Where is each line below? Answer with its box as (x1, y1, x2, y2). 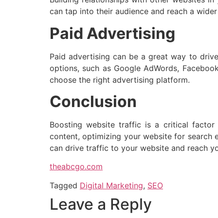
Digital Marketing (80, 180, 143, 190)
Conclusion (50, 92, 137, 111)
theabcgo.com (50, 162, 103, 172)
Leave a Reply (50, 194, 152, 214)
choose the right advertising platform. (50, 74, 190, 85)
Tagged (50, 180, 80, 190)
